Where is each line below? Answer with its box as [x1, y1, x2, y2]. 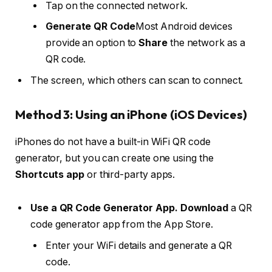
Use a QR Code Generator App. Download [30, 202, 229, 214]
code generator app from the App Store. [30, 219, 213, 231]
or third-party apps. [84, 168, 175, 180]
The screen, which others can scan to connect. [30, 74, 243, 86]
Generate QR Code [46, 20, 135, 32]
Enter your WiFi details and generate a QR [46, 240, 232, 252]
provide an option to [46, 36, 139, 49]
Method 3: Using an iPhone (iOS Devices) [15, 107, 247, 123]
